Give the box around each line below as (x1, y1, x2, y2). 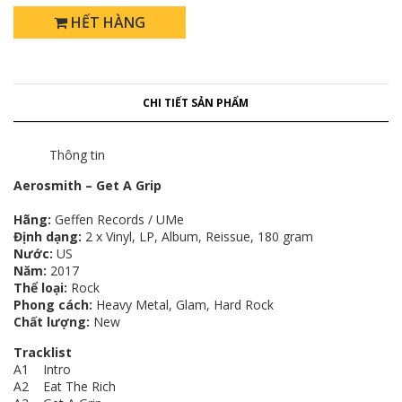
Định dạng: (13, 227, 82, 245)
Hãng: (13, 210, 55, 228)
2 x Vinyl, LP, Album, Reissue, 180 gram (82, 227, 313, 245)
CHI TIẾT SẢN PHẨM (143, 94, 249, 110)
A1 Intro (13, 360, 85, 378)
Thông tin (49, 145, 105, 163)
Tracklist (13, 343, 72, 361)
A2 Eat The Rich (13, 377, 130, 395)
